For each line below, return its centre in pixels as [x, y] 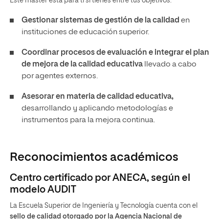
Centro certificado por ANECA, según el [100, 178]
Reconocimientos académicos [94, 157]
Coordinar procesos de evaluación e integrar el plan [115, 53]
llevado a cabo [170, 65]
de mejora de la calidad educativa [82, 65]
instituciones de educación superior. [85, 32]
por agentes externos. [60, 76]
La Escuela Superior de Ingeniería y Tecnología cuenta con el [104, 206]
